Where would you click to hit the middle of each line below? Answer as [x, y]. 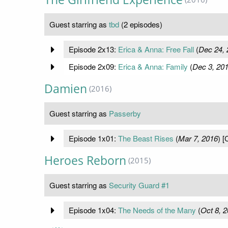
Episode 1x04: [93, 210]
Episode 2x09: [93, 67]
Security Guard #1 [139, 185]
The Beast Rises [146, 138]
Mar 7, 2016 [198, 138]
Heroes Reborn [85, 161]
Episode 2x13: [93, 49]
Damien [66, 89]
